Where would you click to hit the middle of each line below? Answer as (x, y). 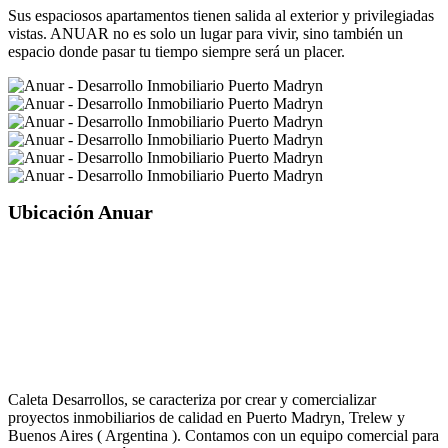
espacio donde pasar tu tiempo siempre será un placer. (176, 51)
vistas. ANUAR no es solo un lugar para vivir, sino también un (205, 33)
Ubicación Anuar (80, 212)
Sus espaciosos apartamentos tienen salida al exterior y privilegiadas (221, 15)
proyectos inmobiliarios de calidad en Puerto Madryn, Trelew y (206, 417)
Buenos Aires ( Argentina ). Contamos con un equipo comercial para (223, 435)
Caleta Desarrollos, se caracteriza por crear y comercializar (192, 399)
